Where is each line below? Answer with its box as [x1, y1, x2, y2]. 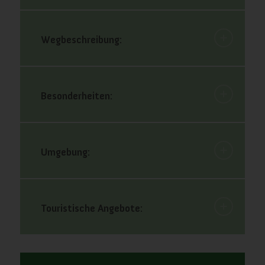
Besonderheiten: [40, 89, 112, 102]
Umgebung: [40, 146, 90, 158]
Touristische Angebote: [40, 202, 143, 214]
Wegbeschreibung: [40, 33, 122, 46]
